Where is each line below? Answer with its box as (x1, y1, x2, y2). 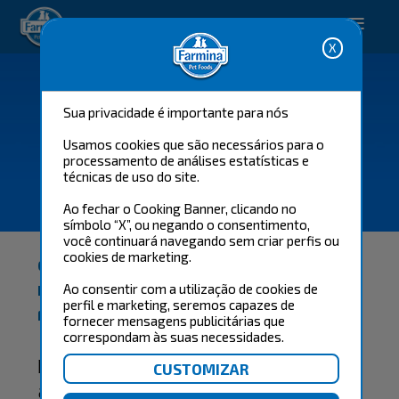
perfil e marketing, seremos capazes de (62, 297, 295, 313)
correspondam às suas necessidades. (62, 329, 284, 345)
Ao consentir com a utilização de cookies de (62, 281, 318, 297)
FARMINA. (37, 306, 102, 323)
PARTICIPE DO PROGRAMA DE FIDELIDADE (37, 281, 310, 298)
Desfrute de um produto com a (37, 354, 308, 377)
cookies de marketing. (62, 248, 191, 265)
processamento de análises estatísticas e (62, 152, 309, 168)
